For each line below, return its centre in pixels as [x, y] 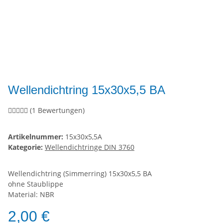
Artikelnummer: [37, 137]
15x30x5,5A [84, 137]
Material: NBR [31, 195]
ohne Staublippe [36, 184]
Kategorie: [26, 147]
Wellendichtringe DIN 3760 [90, 147]
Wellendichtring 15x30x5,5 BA [87, 90]
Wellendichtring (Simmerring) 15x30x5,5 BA [80, 174]
